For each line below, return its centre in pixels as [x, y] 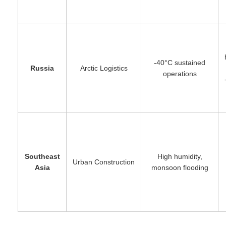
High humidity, [180, 157]
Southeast [42, 157]
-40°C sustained [180, 63]
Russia [42, 68]
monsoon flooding [180, 168]
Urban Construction [104, 162]
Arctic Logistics [104, 68]
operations [180, 74]
